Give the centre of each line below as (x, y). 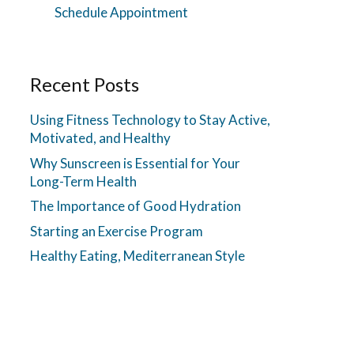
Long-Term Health (84, 181)
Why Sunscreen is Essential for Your (136, 163)
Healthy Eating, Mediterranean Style (138, 256)
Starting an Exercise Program (117, 231)
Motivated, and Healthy (101, 138)
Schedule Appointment (121, 12)
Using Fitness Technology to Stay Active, (151, 120)
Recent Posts (85, 85)
